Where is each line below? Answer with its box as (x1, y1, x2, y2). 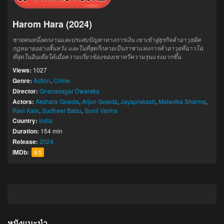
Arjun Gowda (82, 97, 117, 106)
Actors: (12, 97, 35, 106)
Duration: (12, 126, 39, 136)
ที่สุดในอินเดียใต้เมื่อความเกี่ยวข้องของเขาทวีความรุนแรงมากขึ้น (12, 52, 181, 61)
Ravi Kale (12, 106, 39, 115)
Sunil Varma (84, 106, 117, 115)
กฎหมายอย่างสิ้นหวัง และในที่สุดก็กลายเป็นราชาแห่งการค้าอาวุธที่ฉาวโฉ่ (12, 43, 203, 52)
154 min (40, 126, 62, 135)
